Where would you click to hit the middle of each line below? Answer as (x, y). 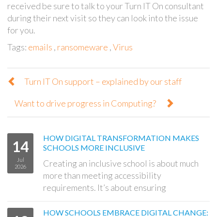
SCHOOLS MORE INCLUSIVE (94, 147)
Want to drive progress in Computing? (85, 103)
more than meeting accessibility (102, 175)
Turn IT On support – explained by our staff (103, 81)
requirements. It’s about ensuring (105, 187)
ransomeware (83, 47)
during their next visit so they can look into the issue (103, 18)
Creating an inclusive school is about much (121, 163)
